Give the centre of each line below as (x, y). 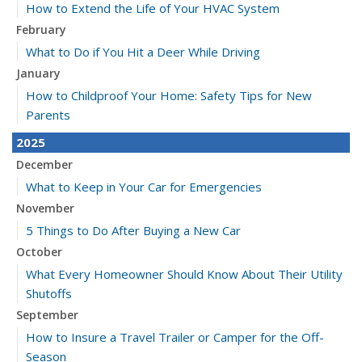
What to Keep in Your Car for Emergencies (144, 187)
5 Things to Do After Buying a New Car (133, 231)
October (39, 252)
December (44, 165)
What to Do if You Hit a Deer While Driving (143, 52)
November (45, 208)
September (47, 315)
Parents (48, 115)
